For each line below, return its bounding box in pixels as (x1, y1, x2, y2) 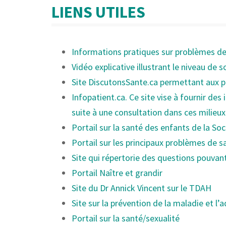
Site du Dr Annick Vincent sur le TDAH (72, 182, 211, 194)
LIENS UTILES (51, 2, 145, 22)
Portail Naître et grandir (72, 167, 162, 179)
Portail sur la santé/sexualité (72, 212, 180, 224)
